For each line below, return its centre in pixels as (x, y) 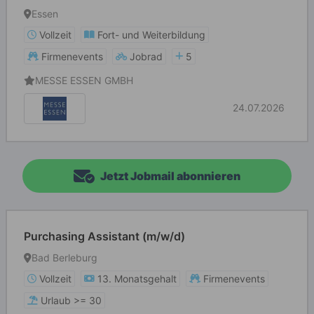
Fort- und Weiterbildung (151, 35)
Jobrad (146, 56)
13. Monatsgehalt (137, 279)
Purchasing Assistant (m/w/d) (104, 236)
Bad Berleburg (64, 258)
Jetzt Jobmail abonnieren (170, 176)
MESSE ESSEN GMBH (84, 80)
